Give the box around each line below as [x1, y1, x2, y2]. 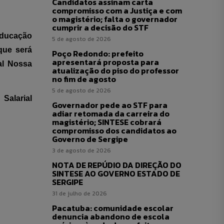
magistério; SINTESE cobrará [52, 115, 161, 128]
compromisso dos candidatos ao [52, 124, 176, 136]
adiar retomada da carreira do [52, 107, 169, 119]
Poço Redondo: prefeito [52, 47, 143, 59]
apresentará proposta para [52, 55, 159, 68]
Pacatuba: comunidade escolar [52, 201, 173, 214]
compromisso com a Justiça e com [52, 4, 182, 16]
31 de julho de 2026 [52, 188, 107, 198]
